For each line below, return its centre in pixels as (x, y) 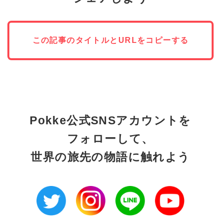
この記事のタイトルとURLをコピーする (110, 40)
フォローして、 (110, 139)
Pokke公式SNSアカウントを (110, 121)
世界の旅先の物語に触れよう (110, 157)
